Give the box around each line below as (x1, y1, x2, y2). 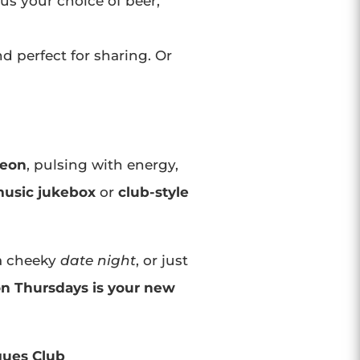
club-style (117, 183, 189, 200)
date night (59, 252, 136, 268)
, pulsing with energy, (26, 156, 178, 173)
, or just (135, 252, 188, 268)
